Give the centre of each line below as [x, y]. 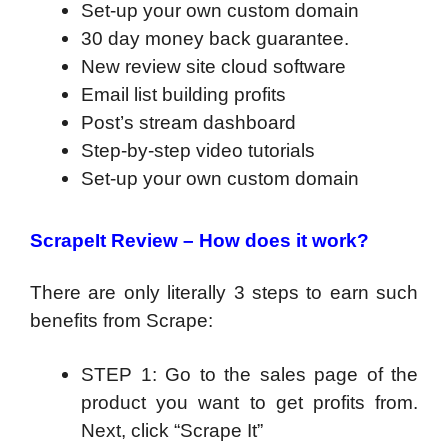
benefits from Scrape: [121, 321]
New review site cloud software [213, 66]
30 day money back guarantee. [215, 38]
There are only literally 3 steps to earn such [224, 293]
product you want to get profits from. [249, 402]
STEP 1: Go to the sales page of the [249, 374]
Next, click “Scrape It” [172, 430]
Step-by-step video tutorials [198, 150]
